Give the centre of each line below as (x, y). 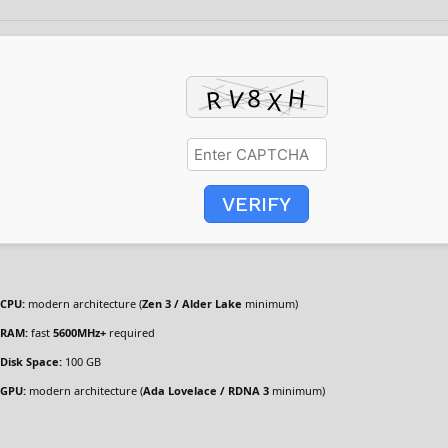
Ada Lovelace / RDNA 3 (206, 390)
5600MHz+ (79, 332)
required (130, 332)
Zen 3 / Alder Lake (192, 303)
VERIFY (256, 204)
